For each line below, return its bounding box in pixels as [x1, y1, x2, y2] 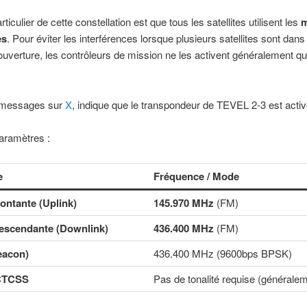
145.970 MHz [153, 195, 214, 210]
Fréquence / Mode [153, 168, 239, 184]
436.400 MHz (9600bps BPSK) [153, 245, 292, 260]
